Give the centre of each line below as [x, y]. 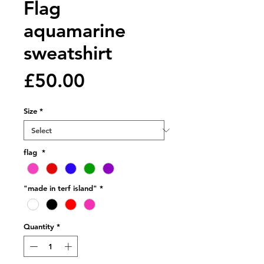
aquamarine [75, 30]
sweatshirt [68, 52]
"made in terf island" [60, 188]
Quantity [39, 227]
